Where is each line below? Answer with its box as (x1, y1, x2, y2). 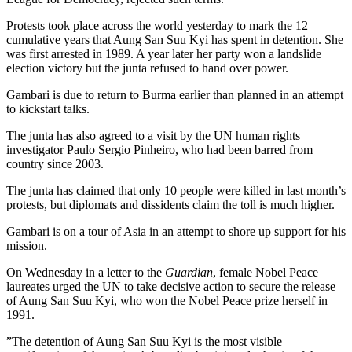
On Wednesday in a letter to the (6, 266, 165, 280)
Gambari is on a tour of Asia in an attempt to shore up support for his (6, 225, 346, 239)
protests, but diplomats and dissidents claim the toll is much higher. (6, 198, 335, 212)
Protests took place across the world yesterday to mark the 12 (6, 19, 308, 33)
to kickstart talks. (6, 102, 90, 116)
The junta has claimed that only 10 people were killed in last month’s (6, 184, 346, 198)
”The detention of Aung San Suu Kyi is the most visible (6, 335, 282, 349)
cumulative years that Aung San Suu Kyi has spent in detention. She (6, 33, 343, 47)
